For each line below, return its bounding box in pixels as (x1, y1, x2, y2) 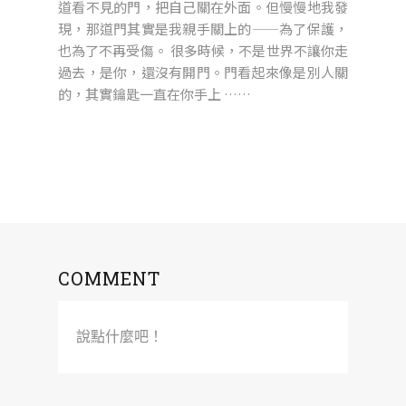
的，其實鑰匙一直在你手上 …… (58, 83, 251, 103)
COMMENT (58, 266, 160, 290)
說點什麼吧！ (76, 328, 163, 344)
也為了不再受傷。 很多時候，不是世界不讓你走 (58, 40, 348, 60)
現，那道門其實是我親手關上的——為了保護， (58, 18, 348, 38)
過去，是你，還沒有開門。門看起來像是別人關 (58, 62, 348, 82)
